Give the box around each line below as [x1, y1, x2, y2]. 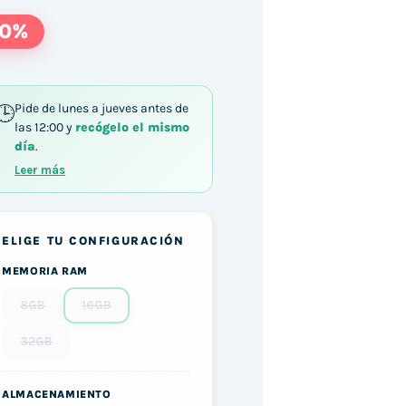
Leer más [14, 162, 66, 177]
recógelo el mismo [75, 119, 190, 135]
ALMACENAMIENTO [2, 387, 111, 401]
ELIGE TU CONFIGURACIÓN [2, 233, 185, 247]
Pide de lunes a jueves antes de [14, 100, 189, 116]
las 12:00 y [14, 119, 76, 135]
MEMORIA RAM [2, 264, 88, 277]
